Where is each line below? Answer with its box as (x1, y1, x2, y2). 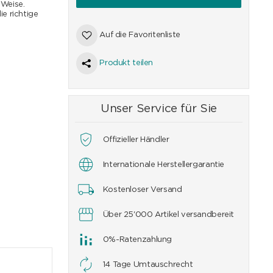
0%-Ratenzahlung (102, 236, 172, 244)
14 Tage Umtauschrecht (102, 261, 193, 269)
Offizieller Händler (102, 136, 169, 144)
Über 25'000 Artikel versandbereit (102, 211, 234, 219)
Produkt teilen (99, 59, 153, 68)
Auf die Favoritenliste (99, 31, 180, 40)
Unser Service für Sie (100, 103, 217, 115)
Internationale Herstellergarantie (102, 161, 224, 169)
